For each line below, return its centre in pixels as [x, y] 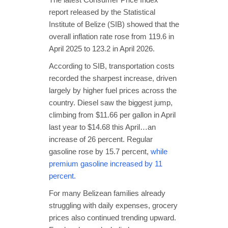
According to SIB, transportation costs [112, 66]
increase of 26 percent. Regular [101, 139]
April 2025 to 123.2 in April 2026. [102, 48]
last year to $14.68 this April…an [102, 127]
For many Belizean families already [107, 193]
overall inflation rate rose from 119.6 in [111, 36]
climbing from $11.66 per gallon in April [112, 115]
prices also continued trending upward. [112, 217]
